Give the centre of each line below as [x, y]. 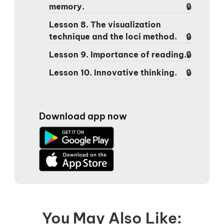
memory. [67, 6]
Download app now [83, 116]
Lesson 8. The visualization [105, 24]
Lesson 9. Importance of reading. [118, 54]
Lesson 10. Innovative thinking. [113, 72]
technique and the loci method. [113, 36]
